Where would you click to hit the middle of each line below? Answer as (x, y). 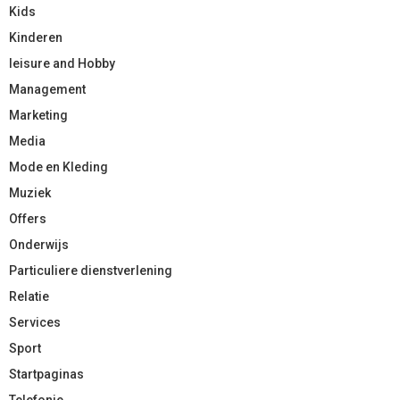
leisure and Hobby (62, 63)
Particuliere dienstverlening (91, 270)
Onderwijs (39, 244)
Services (35, 322)
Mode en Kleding (58, 167)
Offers (28, 218)
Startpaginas (46, 374)
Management (47, 89)
